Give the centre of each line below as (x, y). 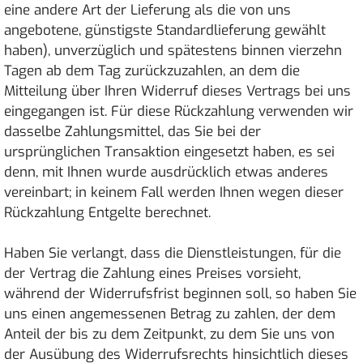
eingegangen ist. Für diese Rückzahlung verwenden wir (179, 111)
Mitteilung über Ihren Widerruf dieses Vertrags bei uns (177, 91)
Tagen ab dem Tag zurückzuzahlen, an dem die (152, 70)
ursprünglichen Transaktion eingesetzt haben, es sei (169, 152)
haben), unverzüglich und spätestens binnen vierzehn (173, 50)
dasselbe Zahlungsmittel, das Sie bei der (132, 131)
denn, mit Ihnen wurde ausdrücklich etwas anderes (166, 172)
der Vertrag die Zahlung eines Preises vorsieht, (152, 273)
